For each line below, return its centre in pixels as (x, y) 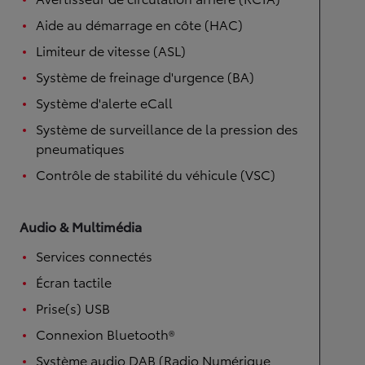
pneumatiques (80, 148)
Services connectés (94, 255)
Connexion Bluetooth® (105, 334)
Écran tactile (74, 281)
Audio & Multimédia (81, 226)
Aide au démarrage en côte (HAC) (139, 24)
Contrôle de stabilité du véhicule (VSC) (156, 174)
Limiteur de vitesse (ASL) (111, 50)
